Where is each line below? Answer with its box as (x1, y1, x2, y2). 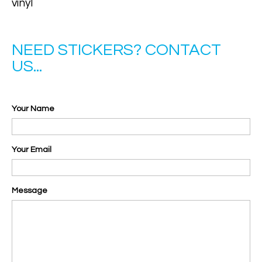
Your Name (12, 105, 54, 113)
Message (12, 187, 47, 195)
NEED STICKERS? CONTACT (12, 42, 221, 59)
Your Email (12, 146, 51, 154)
